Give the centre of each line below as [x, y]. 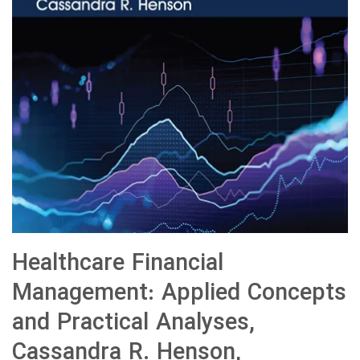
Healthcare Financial [118, 264]
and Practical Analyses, [133, 324]
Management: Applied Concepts [179, 294]
